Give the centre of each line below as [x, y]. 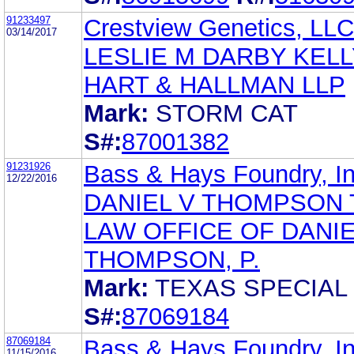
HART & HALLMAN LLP [215, 85]
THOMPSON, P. [172, 259]
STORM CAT [226, 113]
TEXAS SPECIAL [251, 288]
